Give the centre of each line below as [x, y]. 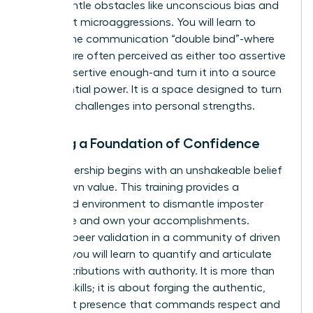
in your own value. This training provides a [132, 187]
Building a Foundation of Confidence [143, 143]
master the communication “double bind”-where [150, 39]
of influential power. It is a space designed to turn [154, 89]
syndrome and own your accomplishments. [138, 220]
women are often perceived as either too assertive [156, 56]
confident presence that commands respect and [153, 304]
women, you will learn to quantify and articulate [149, 254]
